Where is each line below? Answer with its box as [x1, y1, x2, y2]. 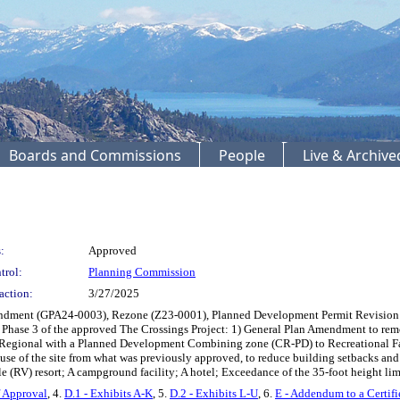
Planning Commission [88, 264, 196, 279]
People [219, 145, 265, 165]
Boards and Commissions [9, 145, 181, 165]
